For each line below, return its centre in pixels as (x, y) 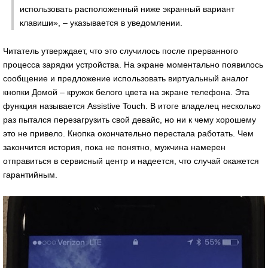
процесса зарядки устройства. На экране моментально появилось (133, 65)
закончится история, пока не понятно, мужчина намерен (114, 147)
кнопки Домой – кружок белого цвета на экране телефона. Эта (126, 92)
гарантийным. (30, 175)
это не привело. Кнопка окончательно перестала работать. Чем (128, 134)
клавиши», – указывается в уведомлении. (101, 23)
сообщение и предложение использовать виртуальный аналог (126, 79)
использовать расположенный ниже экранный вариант (127, 9)
